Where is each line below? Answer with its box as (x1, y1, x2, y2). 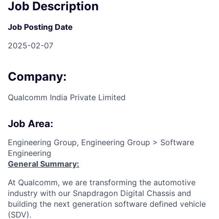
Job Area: (8, 117, 53, 130)
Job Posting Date (8, 22, 73, 32)
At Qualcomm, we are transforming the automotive (8, 177, 196, 187)
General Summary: (8, 158, 79, 169)
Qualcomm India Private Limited (8, 92, 126, 102)
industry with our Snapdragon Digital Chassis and (8, 188, 191, 198)
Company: (8, 69, 66, 84)
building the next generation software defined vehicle (8, 198, 206, 209)
